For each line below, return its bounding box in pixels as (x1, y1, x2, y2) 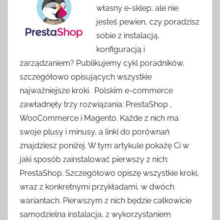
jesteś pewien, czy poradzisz (96, 17, 199, 27)
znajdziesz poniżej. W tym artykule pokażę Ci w (20, 141, 189, 151)
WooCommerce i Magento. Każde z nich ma (20, 113, 179, 123)
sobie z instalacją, (96, 31, 160, 41)
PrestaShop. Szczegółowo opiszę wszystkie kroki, (20, 168, 199, 178)
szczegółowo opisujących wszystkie (20, 72, 152, 82)
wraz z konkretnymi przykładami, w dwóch (20, 182, 174, 192)
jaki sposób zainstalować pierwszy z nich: (20, 155, 168, 165)
